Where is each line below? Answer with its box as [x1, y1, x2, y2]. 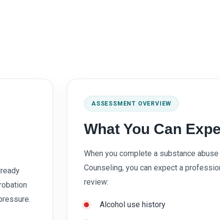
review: [84, 177, 109, 187]
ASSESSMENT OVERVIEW [91, 100, 172, 107]
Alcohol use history [100, 199, 165, 209]
